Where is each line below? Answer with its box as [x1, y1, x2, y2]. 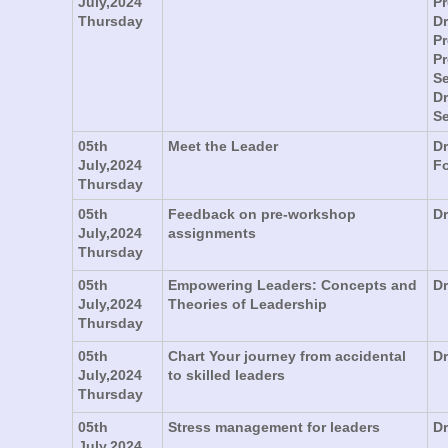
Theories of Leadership [168, 295, 327, 312]
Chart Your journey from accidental [168, 347, 406, 364]
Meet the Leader [168, 137, 278, 154]
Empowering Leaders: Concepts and [168, 276, 417, 293]
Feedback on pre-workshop [168, 205, 356, 222]
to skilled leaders [168, 366, 285, 383]
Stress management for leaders [168, 418, 380, 435]
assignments [168, 224, 256, 241]
